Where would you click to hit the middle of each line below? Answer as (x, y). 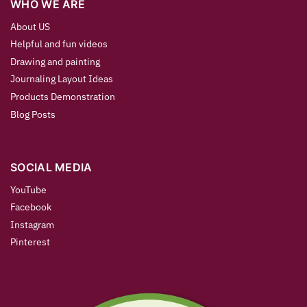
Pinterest (30, 242)
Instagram (32, 224)
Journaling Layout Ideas (62, 79)
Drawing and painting (55, 61)
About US (30, 26)
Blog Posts (33, 114)
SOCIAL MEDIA (51, 168)
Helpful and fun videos (59, 44)
